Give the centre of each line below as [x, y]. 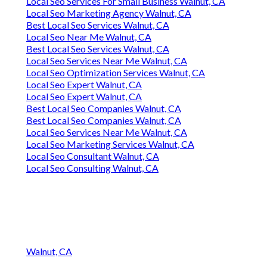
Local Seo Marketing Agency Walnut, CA [109, 13]
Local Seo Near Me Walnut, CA [89, 37]
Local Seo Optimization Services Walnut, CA [116, 73]
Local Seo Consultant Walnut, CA [93, 156]
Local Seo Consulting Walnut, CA [92, 168]
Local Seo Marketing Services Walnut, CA [110, 144]
